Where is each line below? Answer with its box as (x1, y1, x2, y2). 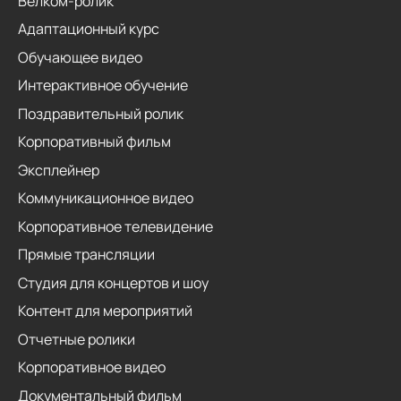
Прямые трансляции (18, 244, 155, 264)
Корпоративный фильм (18, 132, 171, 151)
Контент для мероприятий (18, 301, 192, 320)
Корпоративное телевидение (18, 216, 213, 236)
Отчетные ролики (18, 328, 135, 349)
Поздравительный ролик (18, 103, 183, 124)
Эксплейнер (18, 159, 99, 180)
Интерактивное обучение (18, 75, 188, 95)
